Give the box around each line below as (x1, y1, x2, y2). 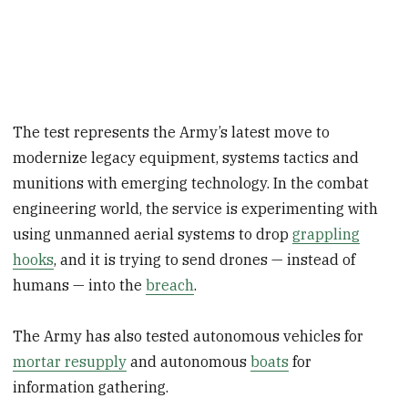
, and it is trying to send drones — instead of (54, 250, 356, 269)
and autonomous (127, 352, 251, 372)
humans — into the (13, 275, 147, 294)
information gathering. (13, 378, 169, 397)
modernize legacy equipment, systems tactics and (13, 148, 360, 167)
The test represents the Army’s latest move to (13, 122, 331, 141)
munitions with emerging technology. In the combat (13, 173, 370, 192)
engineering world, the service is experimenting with (13, 199, 379, 218)
